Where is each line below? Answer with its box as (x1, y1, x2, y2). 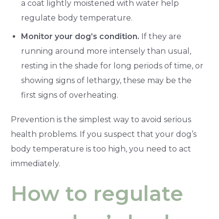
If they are (139, 31, 182, 41)
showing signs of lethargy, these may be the (21, 75, 192, 85)
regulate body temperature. (21, 13, 133, 22)
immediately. (11, 158, 61, 168)
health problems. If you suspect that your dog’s (11, 129, 197, 139)
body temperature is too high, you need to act (11, 144, 192, 153)
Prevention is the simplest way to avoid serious (11, 114, 192, 124)
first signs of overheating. (21, 90, 119, 100)
